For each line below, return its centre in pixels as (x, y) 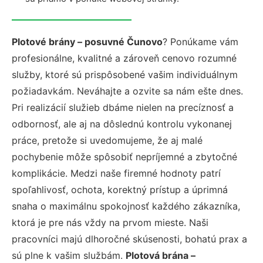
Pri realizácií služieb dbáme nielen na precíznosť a (123, 107)
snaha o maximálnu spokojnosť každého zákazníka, (126, 206)
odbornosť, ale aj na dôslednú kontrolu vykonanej (122, 124)
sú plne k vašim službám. (69, 255)
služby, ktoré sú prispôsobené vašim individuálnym (125, 75)
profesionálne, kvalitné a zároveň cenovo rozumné (124, 58)
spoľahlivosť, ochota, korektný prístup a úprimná (120, 190)
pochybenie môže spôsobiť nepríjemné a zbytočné (124, 157)
